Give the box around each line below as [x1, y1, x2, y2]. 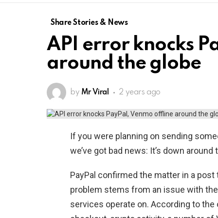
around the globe [47, 54, 201, 73]
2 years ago [119, 89, 161, 97]
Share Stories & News [51, 19, 128, 27]
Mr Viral [81, 89, 109, 97]
